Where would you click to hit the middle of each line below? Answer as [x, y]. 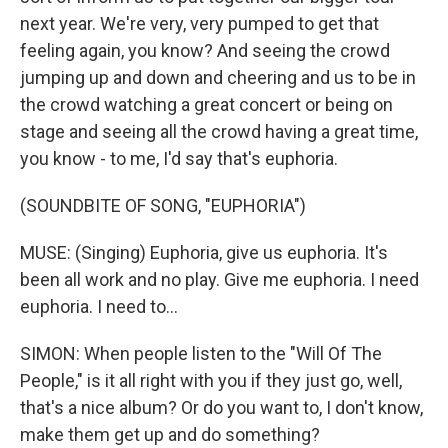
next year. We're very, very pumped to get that [199, 23]
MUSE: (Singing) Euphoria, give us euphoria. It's [204, 252]
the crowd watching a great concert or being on [206, 104]
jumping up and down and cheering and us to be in [218, 77]
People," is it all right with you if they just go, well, [211, 380]
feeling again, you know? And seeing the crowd [205, 50]
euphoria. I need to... [99, 306]
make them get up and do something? [170, 434]
